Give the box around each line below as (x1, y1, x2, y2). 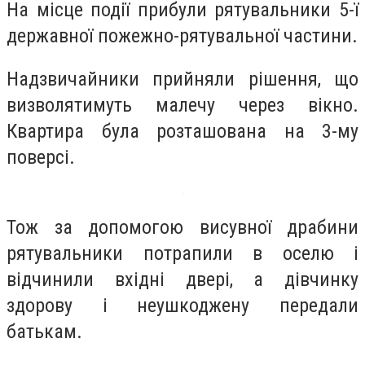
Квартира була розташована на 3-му (7, 120, 358, 143)
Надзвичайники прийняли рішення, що (7, 68, 358, 91)
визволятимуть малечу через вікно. (7, 94, 358, 117)
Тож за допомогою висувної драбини (7, 215, 358, 239)
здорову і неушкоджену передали (7, 293, 358, 317)
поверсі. (7, 146, 75, 169)
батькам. (7, 319, 87, 343)
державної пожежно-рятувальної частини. (7, 24, 358, 47)
